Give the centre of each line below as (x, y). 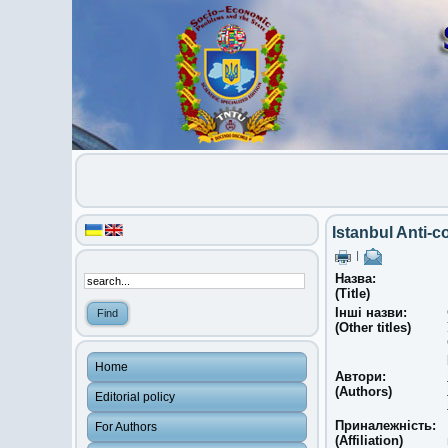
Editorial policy (135, 397)
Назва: (355, 278)
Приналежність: (385, 425)
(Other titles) (373, 327)
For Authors (126, 427)
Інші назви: (371, 312)
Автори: (360, 376)
